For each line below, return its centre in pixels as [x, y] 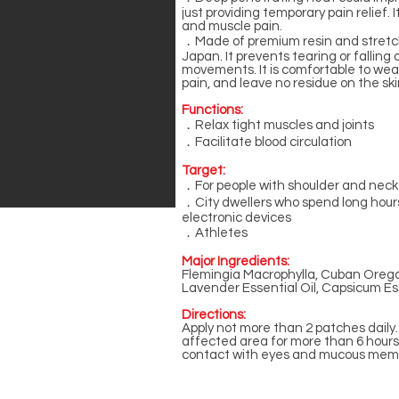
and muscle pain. [232, 26]
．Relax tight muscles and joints [278, 125]
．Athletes [215, 233]
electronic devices [236, 218]
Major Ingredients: [236, 261]
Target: [204, 171]
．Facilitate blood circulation [267, 142]
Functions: [212, 110]
